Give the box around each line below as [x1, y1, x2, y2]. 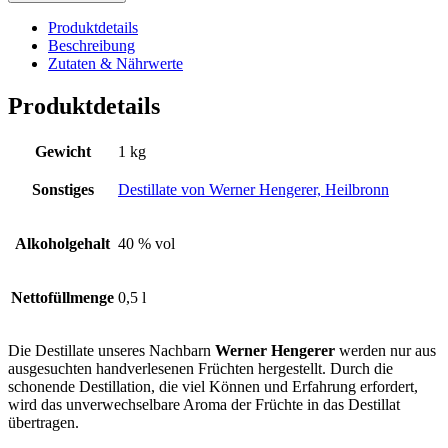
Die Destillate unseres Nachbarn [8, 342, 215, 360]
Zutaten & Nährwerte [48, 55, 183, 73]
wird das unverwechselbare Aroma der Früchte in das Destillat [8, 396, 400, 414]
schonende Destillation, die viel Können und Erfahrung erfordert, [8, 378, 418, 396]
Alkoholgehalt [15, 235, 110, 253]
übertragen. [8, 414, 79, 432]
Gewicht [34, 143, 91, 161]
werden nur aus [335, 342, 436, 360]
